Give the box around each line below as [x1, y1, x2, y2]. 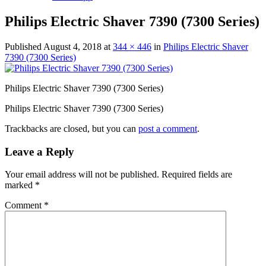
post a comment [138, 123, 197, 134]
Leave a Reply [5, 145, 74, 158]
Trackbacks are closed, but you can [5, 123, 138, 134]
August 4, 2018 [43, 41, 102, 52]
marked [5, 180, 35, 191]
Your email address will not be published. [5, 169, 159, 180]
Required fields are [161, 169, 232, 180]
